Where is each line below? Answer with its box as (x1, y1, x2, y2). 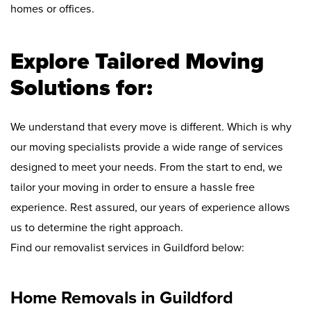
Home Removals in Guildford (10, 287, 233, 309)
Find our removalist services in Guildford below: (10, 241, 244, 255)
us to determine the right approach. (10, 221, 183, 235)
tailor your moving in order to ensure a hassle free (10, 180, 255, 195)
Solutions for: (10, 74, 153, 102)
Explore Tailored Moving (10, 48, 264, 76)
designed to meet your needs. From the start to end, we (10, 160, 283, 175)
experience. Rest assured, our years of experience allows (10, 201, 290, 215)
